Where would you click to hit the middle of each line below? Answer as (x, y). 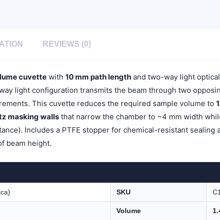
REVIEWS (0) (67, 44)
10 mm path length (98, 77)
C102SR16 (93, 38)
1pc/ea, (89, 29)
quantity (91, 47)
